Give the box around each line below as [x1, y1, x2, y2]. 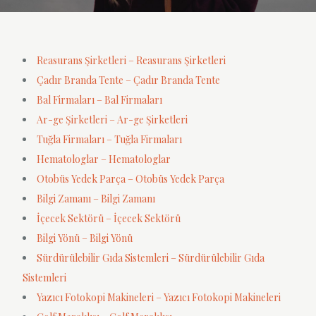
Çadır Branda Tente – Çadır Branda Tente [37, 73, 221, 87]
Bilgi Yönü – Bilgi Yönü [37, 231, 133, 245]
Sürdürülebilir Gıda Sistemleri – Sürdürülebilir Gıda [37, 251, 265, 265]
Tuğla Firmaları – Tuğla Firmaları [37, 133, 183, 146]
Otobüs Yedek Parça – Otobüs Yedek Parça [37, 172, 225, 186]
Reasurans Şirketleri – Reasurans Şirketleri [37, 54, 226, 67]
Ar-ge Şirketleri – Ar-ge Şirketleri [37, 113, 188, 126]
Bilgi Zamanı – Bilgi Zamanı [37, 192, 156, 205]
